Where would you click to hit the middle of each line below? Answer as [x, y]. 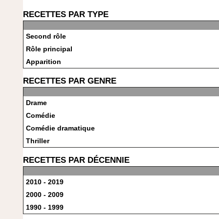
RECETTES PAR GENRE [70, 81]
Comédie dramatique [60, 128]
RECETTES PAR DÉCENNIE [76, 160]
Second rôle [46, 36]
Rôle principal [49, 49]
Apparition [44, 62]
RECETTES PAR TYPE [66, 14]
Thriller [38, 141]
